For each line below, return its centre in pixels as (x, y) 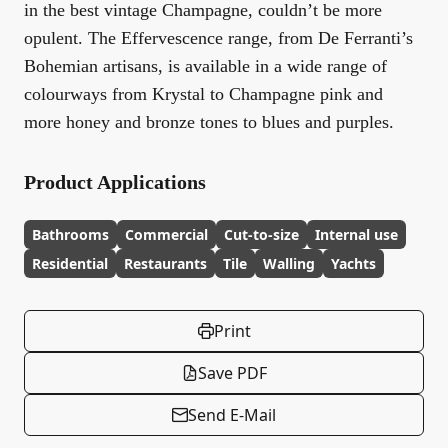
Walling (289, 263)
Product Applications (115, 182)
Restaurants (165, 263)
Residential (70, 263)
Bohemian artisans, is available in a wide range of (205, 66)
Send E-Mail (232, 415)
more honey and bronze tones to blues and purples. (209, 122)
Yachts (353, 263)
